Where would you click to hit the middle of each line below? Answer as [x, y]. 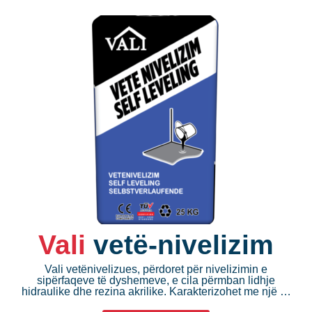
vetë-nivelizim [184, 244]
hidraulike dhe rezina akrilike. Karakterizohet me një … [156, 291]
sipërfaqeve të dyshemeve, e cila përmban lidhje [156, 280]
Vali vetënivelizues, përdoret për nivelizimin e [156, 269]
